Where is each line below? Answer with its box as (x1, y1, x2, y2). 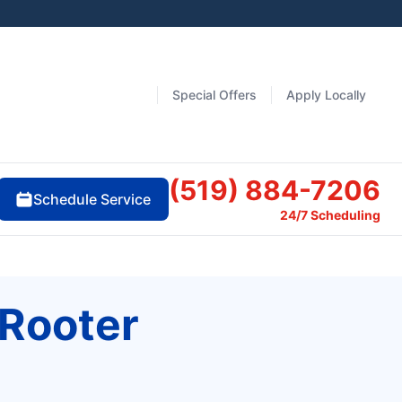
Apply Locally (286, 86, 366, 102)
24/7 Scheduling (280, 207, 380, 223)
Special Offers (172, 86, 257, 102)
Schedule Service (33, 190, 151, 209)
